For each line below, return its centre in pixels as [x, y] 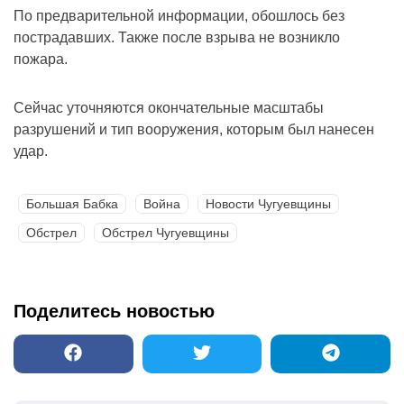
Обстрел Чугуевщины [165, 232]
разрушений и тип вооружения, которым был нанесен [194, 129]
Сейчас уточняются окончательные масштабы [169, 107]
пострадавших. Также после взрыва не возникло [177, 37]
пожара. [41, 59]
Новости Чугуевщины [268, 203]
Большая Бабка [72, 203]
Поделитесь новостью [114, 311]
